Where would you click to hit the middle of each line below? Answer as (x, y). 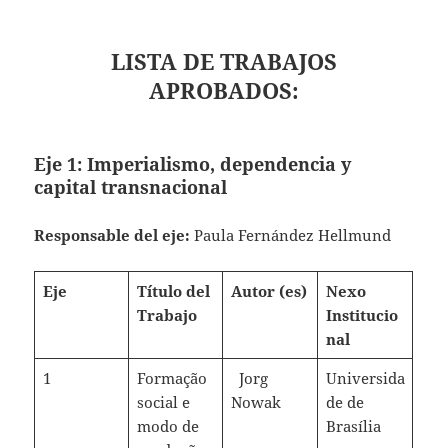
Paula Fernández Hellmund (293, 235)
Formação (171, 378)
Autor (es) (268, 291)
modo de (167, 426)
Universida (365, 378)
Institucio (361, 315)
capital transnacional (131, 187)
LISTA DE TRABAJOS (224, 61)
